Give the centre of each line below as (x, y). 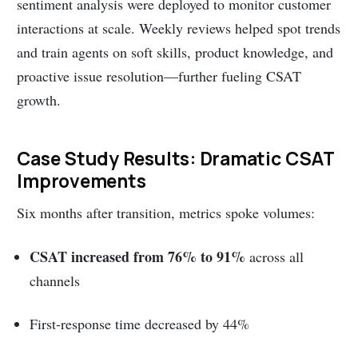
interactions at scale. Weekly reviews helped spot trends (179, 28)
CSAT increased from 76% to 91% (138, 256)
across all (275, 256)
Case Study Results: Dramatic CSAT (175, 158)
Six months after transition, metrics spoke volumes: (166, 213)
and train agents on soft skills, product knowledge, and (175, 52)
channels (55, 280)
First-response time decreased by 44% (140, 323)
